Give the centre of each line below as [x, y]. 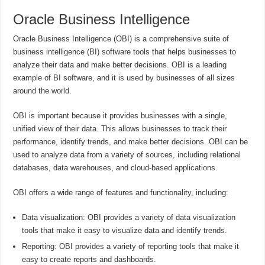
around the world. [43, 91]
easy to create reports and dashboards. [89, 259]
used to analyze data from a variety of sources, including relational [127, 154]
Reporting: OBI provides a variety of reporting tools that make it [131, 246]
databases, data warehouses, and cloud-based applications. [116, 167]
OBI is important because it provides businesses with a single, [120, 115]
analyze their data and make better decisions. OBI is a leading [120, 64]
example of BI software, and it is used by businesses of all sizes [124, 77]
